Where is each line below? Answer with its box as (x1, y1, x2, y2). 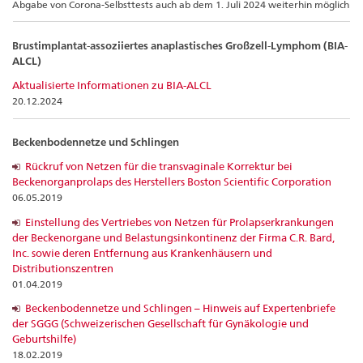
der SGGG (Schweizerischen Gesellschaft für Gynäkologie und (12, 317, 309, 331)
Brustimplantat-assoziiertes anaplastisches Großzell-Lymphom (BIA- (12, 38, 348, 53)
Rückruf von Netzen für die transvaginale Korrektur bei (25, 160, 293, 173)
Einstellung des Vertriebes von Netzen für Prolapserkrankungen (25, 215, 334, 228)
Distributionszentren (12, 261, 113, 275)
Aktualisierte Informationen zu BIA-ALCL (12, 79, 211, 92)
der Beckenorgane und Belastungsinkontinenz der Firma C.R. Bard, (12, 230, 335, 244)
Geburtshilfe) (12, 332, 76, 346)
